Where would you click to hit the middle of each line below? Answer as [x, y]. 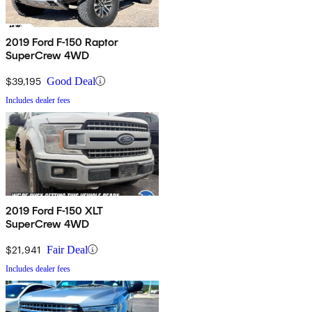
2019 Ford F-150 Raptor [63, 42]
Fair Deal [67, 249]
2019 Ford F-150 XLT [55, 210]
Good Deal [71, 81]
